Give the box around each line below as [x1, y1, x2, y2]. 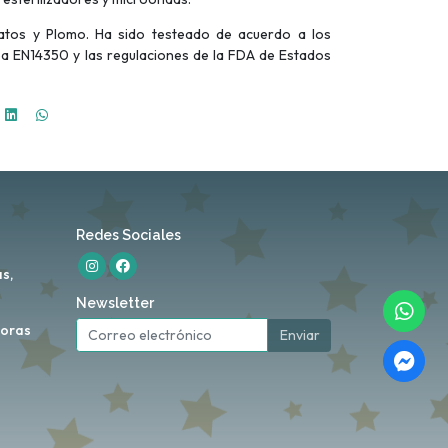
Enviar [279, 325, 320, 344]
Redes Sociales [76, 226, 181, 243]
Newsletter [76, 295, 154, 312]
